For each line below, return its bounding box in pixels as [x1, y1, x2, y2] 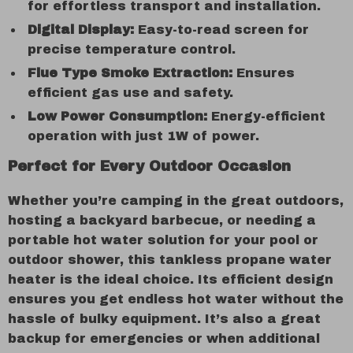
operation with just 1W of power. [28, 129, 259, 143]
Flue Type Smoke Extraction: [28, 66, 232, 80]
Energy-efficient [207, 110, 325, 123]
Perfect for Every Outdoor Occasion [8, 158, 291, 174]
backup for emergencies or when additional [8, 332, 320, 345]
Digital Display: [28, 23, 134, 36]
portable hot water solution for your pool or [8, 233, 318, 247]
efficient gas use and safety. [28, 86, 233, 99]
